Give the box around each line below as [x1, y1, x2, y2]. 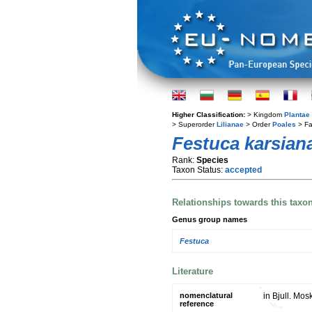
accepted [225, 165, 262, 175]
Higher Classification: [172, 111, 247, 118]
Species [196, 155, 228, 165]
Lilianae [217, 120, 244, 128]
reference [180, 299, 214, 308]
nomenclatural [180, 290, 233, 299]
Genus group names [172, 214, 247, 224]
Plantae [284, 111, 310, 118]
